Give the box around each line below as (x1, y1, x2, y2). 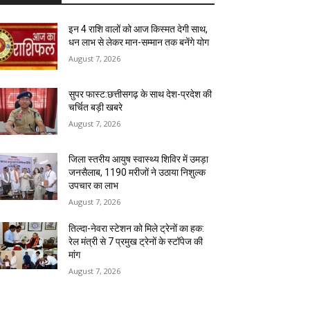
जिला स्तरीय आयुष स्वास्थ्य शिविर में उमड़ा (69, 154, 209, 165)
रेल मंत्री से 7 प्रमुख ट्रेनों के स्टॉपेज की (69, 236, 203, 248)
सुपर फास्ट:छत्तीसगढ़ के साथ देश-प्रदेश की (69, 89, 212, 100)
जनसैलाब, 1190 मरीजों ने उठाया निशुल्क (69, 167, 206, 179)
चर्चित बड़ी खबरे (69, 102, 123, 113)
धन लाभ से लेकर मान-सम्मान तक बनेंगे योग (69, 37, 210, 48)
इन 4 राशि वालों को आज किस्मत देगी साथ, (69, 24, 208, 35)
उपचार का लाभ (69, 180, 119, 192)
